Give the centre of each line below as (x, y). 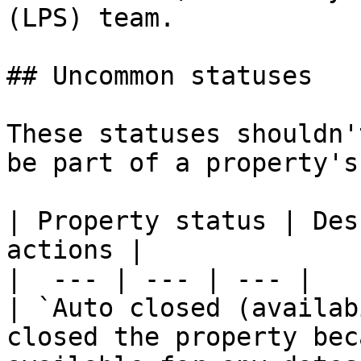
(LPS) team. (91, 18)
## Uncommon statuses (160, 76)
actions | (75, 250)
